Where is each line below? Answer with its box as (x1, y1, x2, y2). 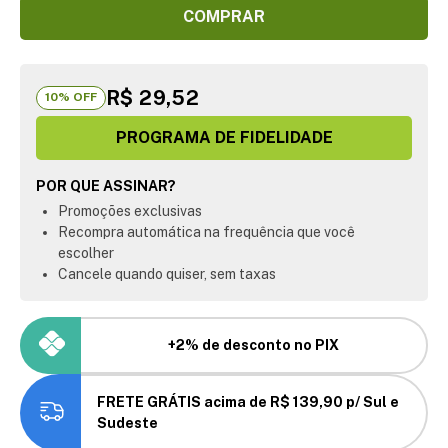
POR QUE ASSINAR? (36, 177, 176, 194)
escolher (58, 244, 114, 261)
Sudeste (97, 414, 159, 431)
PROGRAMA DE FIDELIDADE (115, 127, 333, 147)
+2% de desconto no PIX (168, 336, 340, 353)
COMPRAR (183, 7, 265, 27)
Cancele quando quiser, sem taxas (58, 265, 276, 282)
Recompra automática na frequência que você (58, 223, 355, 240)
